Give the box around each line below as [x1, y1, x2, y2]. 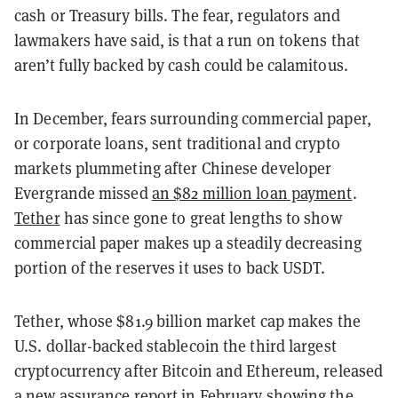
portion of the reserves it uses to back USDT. [14, 257, 326, 278]
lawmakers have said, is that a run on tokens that [14, 29, 360, 51]
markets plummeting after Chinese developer [14, 157, 332, 179]
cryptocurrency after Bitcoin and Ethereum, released [14, 360, 384, 381]
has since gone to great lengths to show [60, 207, 342, 228]
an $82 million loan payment [151, 182, 353, 203]
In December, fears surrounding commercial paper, [14, 107, 371, 129]
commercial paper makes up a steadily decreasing [14, 232, 362, 253]
